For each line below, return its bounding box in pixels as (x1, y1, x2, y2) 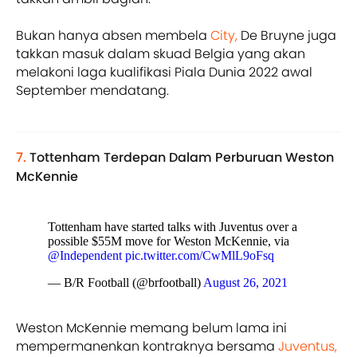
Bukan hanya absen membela (16, 26, 210, 45)
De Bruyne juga (237, 26, 336, 45)
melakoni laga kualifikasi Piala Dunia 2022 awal (16, 63, 312, 82)
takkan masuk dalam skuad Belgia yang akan (16, 45, 305, 64)
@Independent (48, 249, 122, 263)
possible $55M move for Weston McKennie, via (48, 234, 289, 249)
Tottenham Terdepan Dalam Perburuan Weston (29, 148, 334, 167)
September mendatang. (16, 81, 169, 100)
